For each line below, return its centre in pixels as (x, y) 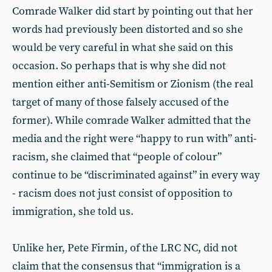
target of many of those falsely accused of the (121, 102)
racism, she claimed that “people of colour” (117, 157)
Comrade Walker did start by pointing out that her (133, 11)
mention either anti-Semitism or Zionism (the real (133, 84)
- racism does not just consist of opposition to (122, 193)
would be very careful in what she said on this (123, 48)
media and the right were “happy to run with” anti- (134, 139)
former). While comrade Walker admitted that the (131, 121)
